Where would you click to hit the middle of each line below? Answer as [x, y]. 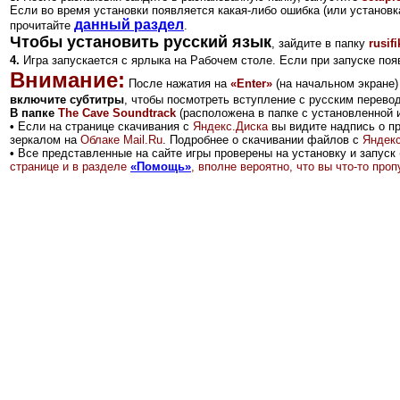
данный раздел [129, 24]
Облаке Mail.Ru [121, 139]
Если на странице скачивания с [105, 126]
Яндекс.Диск [227, 126]
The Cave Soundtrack [117, 112]
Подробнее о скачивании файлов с [266, 139]
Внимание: [67, 79]
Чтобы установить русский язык [141, 42]
